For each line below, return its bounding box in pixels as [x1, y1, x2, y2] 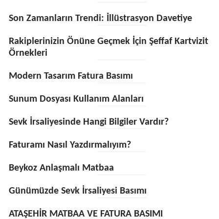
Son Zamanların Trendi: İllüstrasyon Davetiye [8, 14, 192, 23]
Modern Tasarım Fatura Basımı [8, 71, 133, 81]
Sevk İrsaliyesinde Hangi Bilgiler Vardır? [8, 117, 169, 127]
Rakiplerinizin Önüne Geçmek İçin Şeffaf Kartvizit [8, 37, 208, 46]
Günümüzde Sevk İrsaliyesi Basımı [8, 186, 147, 196]
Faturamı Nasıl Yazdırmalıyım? [8, 140, 131, 150]
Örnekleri [8, 48, 47, 58]
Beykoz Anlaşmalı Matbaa [8, 163, 114, 173]
